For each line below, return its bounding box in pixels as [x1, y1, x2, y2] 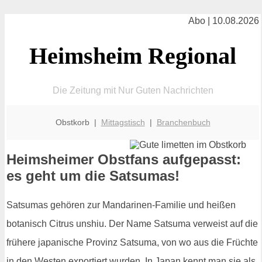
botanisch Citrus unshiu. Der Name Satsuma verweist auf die [6, 219, 258, 229]
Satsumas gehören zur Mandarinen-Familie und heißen [6, 200, 236, 211]
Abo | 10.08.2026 [188, 16, 259, 26]
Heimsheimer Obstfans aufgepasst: [6, 151, 241, 168]
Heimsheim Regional [29, 42, 236, 69]
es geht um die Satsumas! [6, 168, 180, 184]
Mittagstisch [101, 117, 145, 127]
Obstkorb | [55, 117, 101, 127]
